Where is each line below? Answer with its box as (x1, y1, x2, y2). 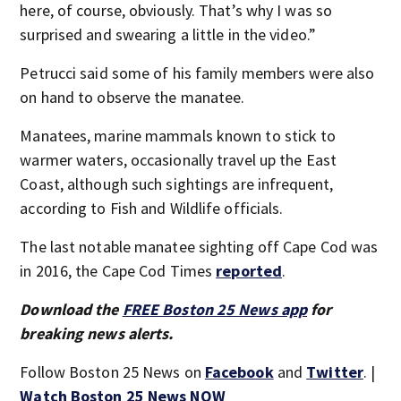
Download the (20, 298, 123, 320)
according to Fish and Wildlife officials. (20, 197, 284, 218)
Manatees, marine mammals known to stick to (20, 124, 337, 146)
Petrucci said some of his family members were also (20, 62, 375, 83)
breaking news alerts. (20, 322, 174, 344)
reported (216, 260, 283, 281)
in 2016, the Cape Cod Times (20, 260, 217, 281)
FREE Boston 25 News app (122, 298, 308, 320)
